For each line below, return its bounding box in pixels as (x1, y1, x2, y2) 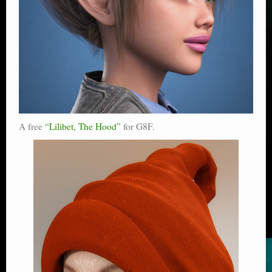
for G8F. (121, 120, 155, 133)
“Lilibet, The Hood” (45, 120, 121, 133)
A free (19, 120, 45, 133)
